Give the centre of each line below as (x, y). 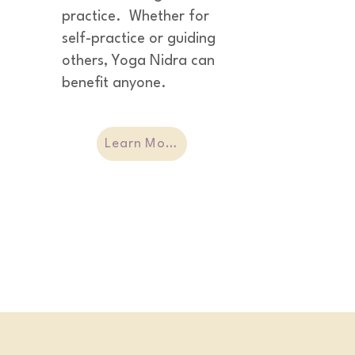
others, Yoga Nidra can (138, 61)
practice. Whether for (136, 17)
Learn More (172, 144)
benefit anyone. (114, 83)
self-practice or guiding (139, 39)
